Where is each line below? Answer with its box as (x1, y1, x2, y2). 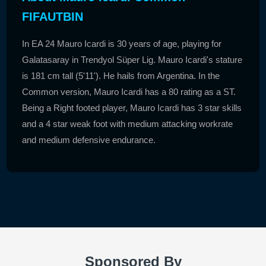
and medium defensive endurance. (22, 134, 156, 145)
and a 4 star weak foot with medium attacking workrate (22, 118, 233, 129)
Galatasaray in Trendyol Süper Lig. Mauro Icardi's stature (22, 54, 243, 65)
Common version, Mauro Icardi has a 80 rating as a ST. (22, 86, 236, 97)
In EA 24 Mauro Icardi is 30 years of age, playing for (22, 38, 222, 49)
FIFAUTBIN (22, 9, 84, 23)
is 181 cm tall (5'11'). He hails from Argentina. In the (22, 70, 220, 81)
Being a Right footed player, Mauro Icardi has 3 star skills (22, 102, 242, 113)
